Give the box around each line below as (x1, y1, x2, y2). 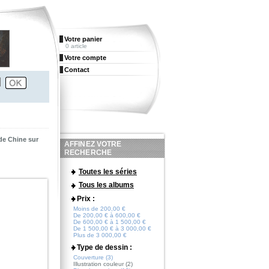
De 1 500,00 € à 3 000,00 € (73, 225, 151, 232)
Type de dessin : (77, 243, 132, 252)
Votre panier (64, 35, 102, 43)
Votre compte (64, 54, 106, 61)
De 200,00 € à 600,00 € (73, 212, 141, 219)
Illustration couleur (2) (73, 261, 133, 268)
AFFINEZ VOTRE (64, 140, 122, 148)
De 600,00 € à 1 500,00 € (73, 219, 146, 226)
